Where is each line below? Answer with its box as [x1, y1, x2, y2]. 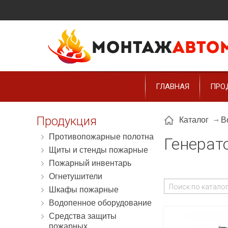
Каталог [179, 116, 209, 125]
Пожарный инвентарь [49, 159, 131, 167]
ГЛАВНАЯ [156, 82, 189, 91]
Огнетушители [49, 172, 102, 181]
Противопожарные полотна [49, 132, 154, 141]
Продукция [37, 114, 97, 128]
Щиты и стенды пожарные [49, 146, 148, 154]
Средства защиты [49, 212, 117, 220]
